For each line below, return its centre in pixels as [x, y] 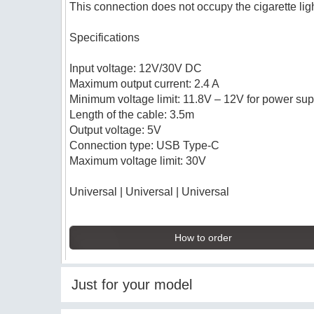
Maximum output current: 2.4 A [145, 84]
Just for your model [132, 285]
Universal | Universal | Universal [150, 192]
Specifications [105, 37]
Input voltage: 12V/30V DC [136, 68]
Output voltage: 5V [116, 130]
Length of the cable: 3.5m [132, 115]
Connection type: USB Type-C [145, 145]
